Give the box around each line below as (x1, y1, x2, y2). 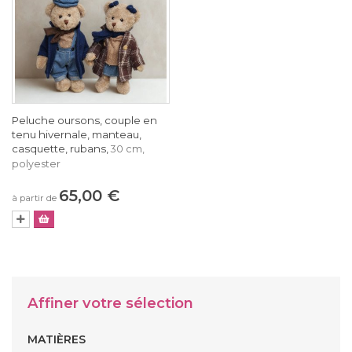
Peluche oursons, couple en (12, 113, 157, 126)
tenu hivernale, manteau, (12, 127, 141, 141)
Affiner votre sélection (27, 293, 193, 312)
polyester (12, 157, 60, 170)
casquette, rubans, (12, 141, 111, 155)
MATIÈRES (27, 332, 86, 346)
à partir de (12, 192, 57, 203)
